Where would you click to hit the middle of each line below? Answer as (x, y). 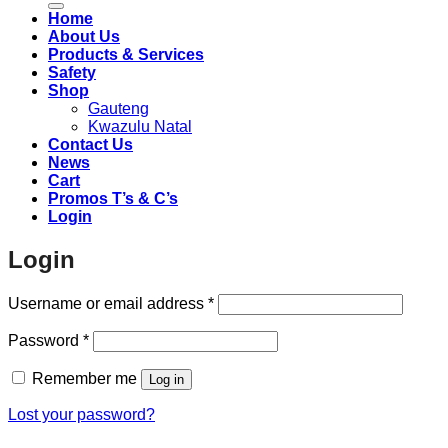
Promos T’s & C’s (113, 198)
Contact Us (90, 144)
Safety (72, 72)
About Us (84, 36)
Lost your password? (81, 414)
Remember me (84, 378)
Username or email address (108, 303)
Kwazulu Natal (140, 126)
